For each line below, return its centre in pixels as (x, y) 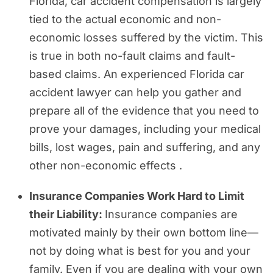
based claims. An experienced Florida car (137, 74)
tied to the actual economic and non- (125, 19)
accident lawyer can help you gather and (135, 92)
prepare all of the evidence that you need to (144, 110)
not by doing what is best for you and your (140, 250)
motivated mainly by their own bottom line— (144, 232)
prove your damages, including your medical (145, 129)
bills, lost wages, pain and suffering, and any (145, 147)
